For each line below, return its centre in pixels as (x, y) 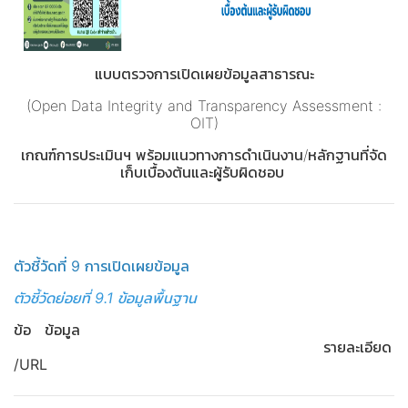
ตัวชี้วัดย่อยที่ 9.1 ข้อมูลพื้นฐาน (105, 298)
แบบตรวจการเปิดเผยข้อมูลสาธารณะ (204, 74)
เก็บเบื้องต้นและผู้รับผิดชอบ (204, 172)
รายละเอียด (357, 347)
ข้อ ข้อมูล (61, 330)
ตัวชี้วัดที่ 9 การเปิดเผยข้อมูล (102, 266)
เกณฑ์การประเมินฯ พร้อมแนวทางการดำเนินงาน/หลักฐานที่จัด (204, 155)
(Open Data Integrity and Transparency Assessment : (204, 106)
